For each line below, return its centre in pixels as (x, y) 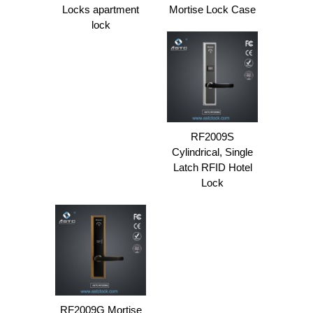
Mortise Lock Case (212, 9)
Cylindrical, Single (212, 152)
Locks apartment (101, 9)
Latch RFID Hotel (212, 167)
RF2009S (212, 137)
